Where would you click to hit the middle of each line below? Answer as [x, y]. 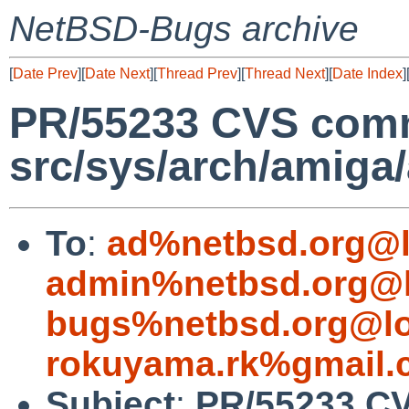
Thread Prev [197, 73]
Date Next [117, 73]
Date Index [367, 73]
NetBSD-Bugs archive [184, 29]
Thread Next [285, 73]
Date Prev [45, 73]
